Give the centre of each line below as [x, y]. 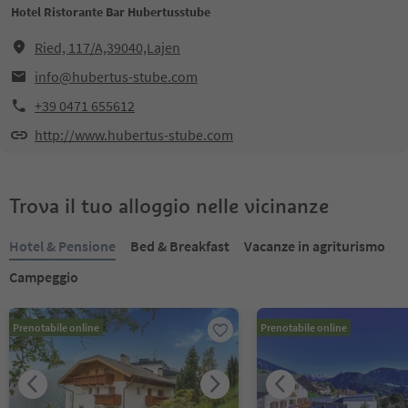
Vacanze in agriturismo [315, 246]
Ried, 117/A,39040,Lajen [107, 47]
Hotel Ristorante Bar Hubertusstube [111, 12]
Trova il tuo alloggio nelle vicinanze [169, 206]
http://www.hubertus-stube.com [134, 135]
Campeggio [44, 277]
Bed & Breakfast [180, 246]
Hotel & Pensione [62, 246]
